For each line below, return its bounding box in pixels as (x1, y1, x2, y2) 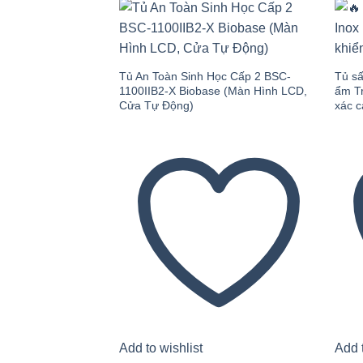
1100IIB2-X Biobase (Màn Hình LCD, (118, 84, 307, 98)
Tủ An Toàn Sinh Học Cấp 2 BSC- (118, 70, 291, 83)
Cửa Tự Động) (118, 99, 194, 113)
